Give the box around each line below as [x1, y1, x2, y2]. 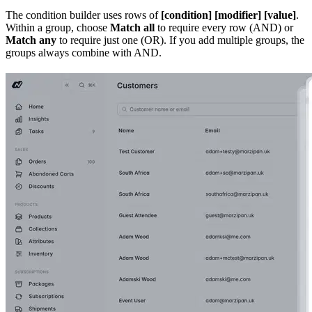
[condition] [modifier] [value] [161, 8, 296, 21]
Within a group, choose [6, 21, 110, 33]
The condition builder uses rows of [6, 8, 161, 21]
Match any [6, 33, 56, 46]
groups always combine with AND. [6, 46, 162, 58]
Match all [110, 21, 155, 33]
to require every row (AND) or [155, 21, 293, 33]
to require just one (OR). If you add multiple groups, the [56, 33, 304, 46]
